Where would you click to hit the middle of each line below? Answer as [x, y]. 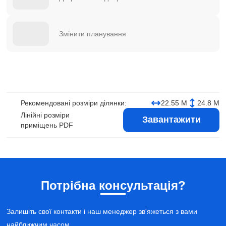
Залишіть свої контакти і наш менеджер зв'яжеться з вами [102, 211]
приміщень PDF [47, 125]
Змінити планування [93, 34]
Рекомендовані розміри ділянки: [74, 103]
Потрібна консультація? [113, 185]
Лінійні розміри [45, 115]
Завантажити [171, 120]
